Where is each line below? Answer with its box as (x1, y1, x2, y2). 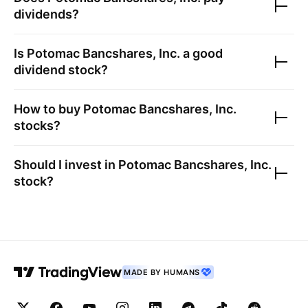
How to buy (14, 102, 83, 116)
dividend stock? (14, 63, 108, 77)
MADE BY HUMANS (124, 267, 200, 277)
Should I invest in (14, 157, 118, 172)
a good (180, 46, 223, 60)
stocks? (14, 118, 60, 133)
